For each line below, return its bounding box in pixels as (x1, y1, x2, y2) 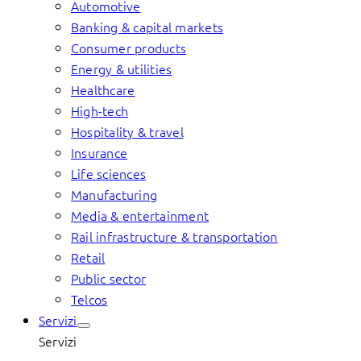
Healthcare (71, 81, 135, 98)
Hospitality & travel (71, 122, 184, 140)
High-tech (71, 102, 129, 119)
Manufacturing (71, 185, 158, 203)
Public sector (71, 269, 147, 287)
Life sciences (71, 164, 147, 182)
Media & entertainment (71, 206, 210, 224)
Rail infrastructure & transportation (71, 227, 278, 245)
